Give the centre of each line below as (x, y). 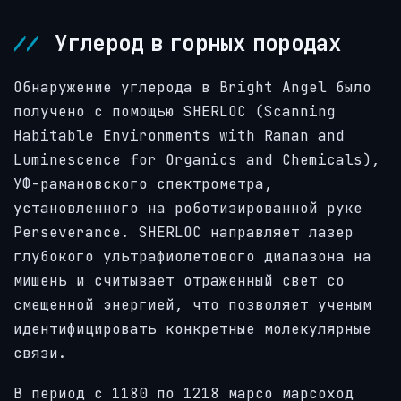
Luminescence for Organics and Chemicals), (197, 160)
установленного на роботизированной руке (188, 209)
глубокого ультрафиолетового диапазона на (192, 257)
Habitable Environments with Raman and (179, 136)
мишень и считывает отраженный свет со (179, 281)
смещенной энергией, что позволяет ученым (192, 305)
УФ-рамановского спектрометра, (143, 184)
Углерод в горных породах (195, 43)
